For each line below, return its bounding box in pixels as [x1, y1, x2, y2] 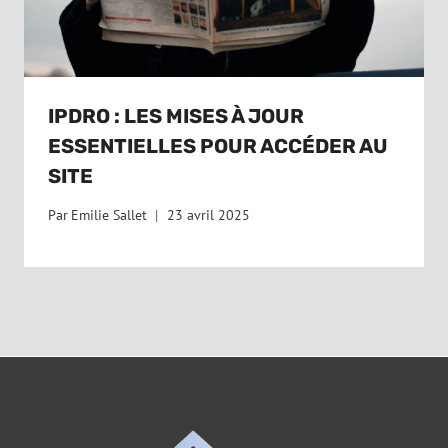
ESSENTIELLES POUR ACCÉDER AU [48, 134, 388, 159]
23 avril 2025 [167, 205, 251, 224]
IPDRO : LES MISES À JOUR [48, 104, 304, 129]
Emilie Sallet [71, 205, 148, 224]
